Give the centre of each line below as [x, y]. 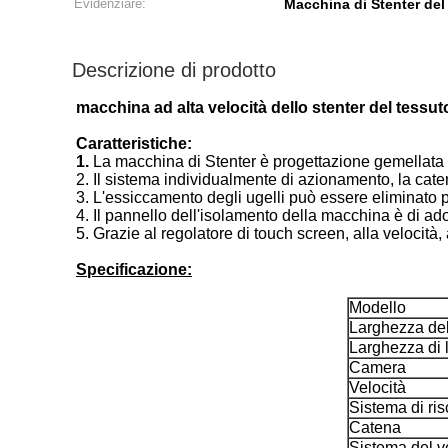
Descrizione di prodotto [174, 70]
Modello [377, 307]
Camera [377, 367]
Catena [375, 427]
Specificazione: [134, 269]
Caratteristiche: [134, 143]
